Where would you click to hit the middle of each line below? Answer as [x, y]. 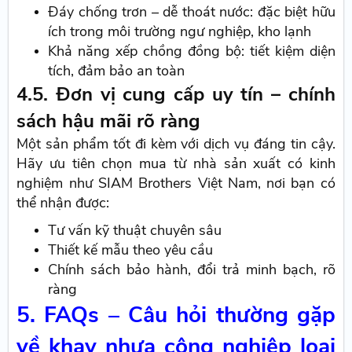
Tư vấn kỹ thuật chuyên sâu [135, 230]
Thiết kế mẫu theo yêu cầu [131, 249]
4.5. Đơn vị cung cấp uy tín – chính [176, 94]
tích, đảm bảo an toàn [117, 70]
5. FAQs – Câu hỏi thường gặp [176, 315]
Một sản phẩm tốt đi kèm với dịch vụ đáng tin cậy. [176, 143]
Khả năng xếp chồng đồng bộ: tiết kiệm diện [192, 51]
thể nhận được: [63, 202]
